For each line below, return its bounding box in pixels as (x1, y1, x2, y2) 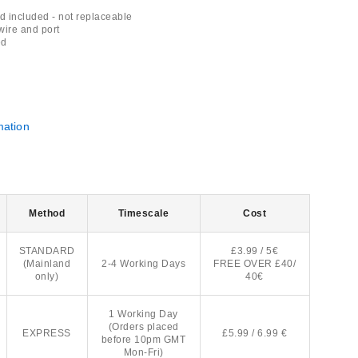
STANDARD (18, 245, 75, 257)
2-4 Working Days (101, 258, 186, 269)
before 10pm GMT (101, 334, 186, 345)
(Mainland (22, 258, 71, 269)
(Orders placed (108, 321, 179, 332)
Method (29, 208, 66, 219)
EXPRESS (22, 328, 71, 339)
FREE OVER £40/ (213, 258, 296, 269)
